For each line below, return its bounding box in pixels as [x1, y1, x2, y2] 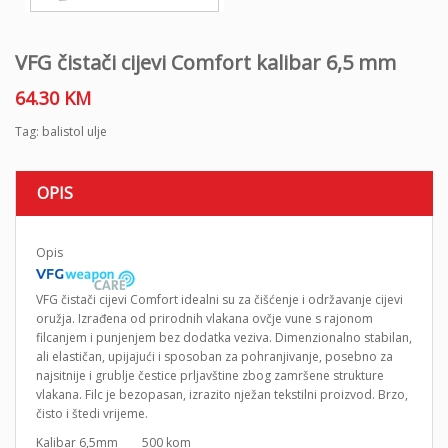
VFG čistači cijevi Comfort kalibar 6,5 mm [15, 49, 396, 77]
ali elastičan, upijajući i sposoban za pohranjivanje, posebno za [36, 348, 393, 366]
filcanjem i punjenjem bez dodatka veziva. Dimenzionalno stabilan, [36, 329, 412, 347]
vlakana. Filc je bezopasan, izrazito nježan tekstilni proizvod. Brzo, [36, 386, 408, 404]
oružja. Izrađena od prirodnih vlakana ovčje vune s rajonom [36, 310, 373, 328]
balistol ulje [42, 123, 107, 141]
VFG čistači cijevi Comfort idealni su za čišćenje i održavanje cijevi [36, 291, 403, 309]
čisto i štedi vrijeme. [36, 405, 148, 423]
